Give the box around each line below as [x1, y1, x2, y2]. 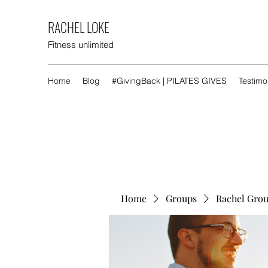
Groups [166, 192, 197, 205]
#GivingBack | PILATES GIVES [112, 75, 227, 86]
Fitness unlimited [48, 39, 114, 50]
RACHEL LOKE [48, 17, 109, 36]
